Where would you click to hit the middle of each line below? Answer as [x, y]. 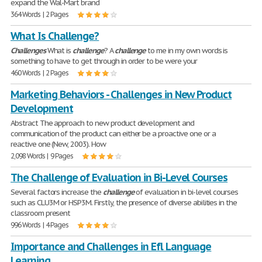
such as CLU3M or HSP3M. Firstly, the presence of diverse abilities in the [124, 203]
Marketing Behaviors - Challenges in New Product [121, 94]
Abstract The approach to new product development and [102, 123]
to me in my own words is [187, 51]
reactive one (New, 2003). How [58, 144]
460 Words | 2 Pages [40, 73]
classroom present [41, 213]
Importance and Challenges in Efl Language [111, 247]
